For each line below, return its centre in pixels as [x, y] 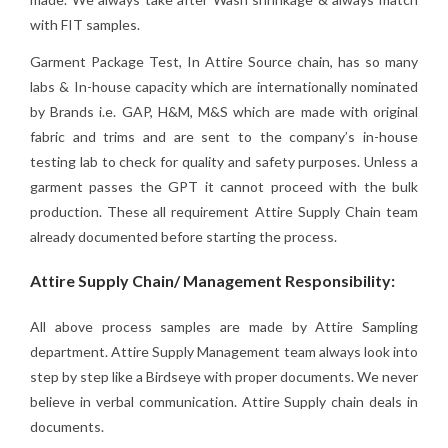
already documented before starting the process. [183, 236]
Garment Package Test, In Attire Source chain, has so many [224, 61]
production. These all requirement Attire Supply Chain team [224, 211]
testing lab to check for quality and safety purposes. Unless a [224, 161]
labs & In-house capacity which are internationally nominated [224, 86]
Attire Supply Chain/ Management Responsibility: [212, 280]
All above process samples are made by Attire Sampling [224, 326]
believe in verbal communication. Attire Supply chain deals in [224, 401]
